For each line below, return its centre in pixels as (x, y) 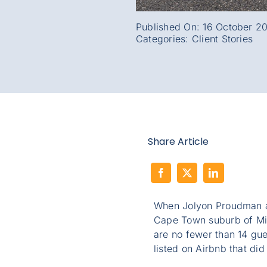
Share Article (178, 141)
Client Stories (222, 39)
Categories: (164, 39)
